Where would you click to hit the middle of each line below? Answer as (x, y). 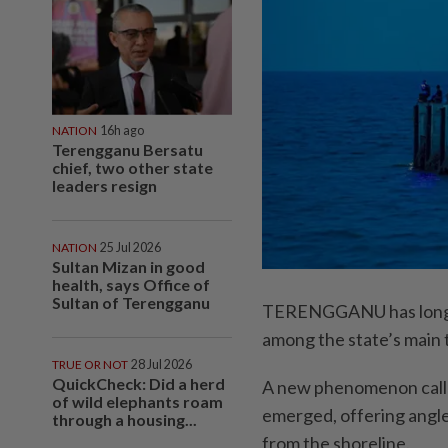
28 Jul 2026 (161, 364)
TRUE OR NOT (90, 364)
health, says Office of (131, 284)
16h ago (122, 130)
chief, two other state (132, 167)
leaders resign (104, 185)
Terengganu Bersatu (127, 149)
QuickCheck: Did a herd (138, 383)
